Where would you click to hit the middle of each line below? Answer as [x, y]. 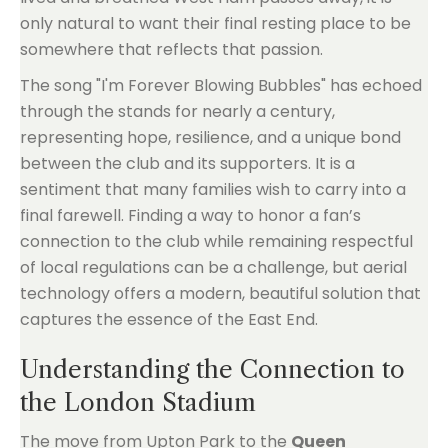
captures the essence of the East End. [169, 319]
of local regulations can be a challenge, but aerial [213, 267]
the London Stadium [138, 402]
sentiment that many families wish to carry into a [213, 189]
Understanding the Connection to [212, 369]
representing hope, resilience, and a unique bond [210, 137]
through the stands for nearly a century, [177, 111]
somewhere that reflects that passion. [171, 49]
